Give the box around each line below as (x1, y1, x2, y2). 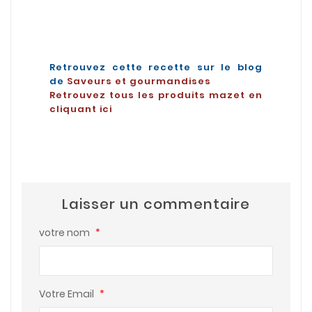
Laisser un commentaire (62, 194, 250, 214)
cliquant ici (49, 102, 112, 116)
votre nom (38, 226, 92, 240)
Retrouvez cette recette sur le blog (49, 60, 263, 74)
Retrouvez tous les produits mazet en (49, 88, 263, 102)
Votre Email (38, 287, 96, 302)
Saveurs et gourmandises (67, 74, 211, 88)
